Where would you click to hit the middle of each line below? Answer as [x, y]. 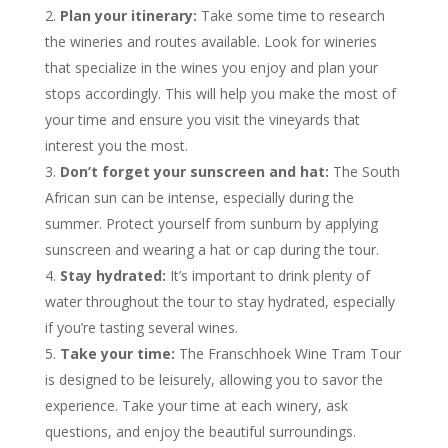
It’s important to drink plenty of [267, 275]
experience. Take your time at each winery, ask [196, 405]
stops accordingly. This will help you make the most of [220, 93]
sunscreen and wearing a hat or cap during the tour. [211, 249]
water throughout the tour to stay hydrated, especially [219, 301]
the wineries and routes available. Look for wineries [210, 41]
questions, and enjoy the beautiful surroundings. [200, 431]
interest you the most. [116, 145]
